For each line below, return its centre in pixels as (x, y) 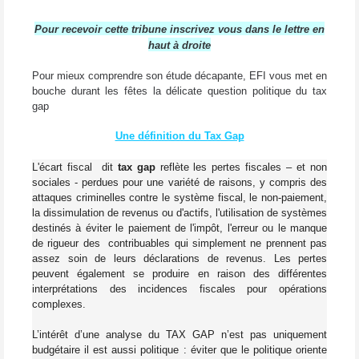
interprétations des (79, 288)
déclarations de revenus (203, 258)
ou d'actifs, (187, 212)
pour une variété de (169, 182)
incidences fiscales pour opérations (233, 288)
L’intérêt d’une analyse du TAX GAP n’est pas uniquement (179, 334)
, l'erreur (241, 228)
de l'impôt (198, 228)
